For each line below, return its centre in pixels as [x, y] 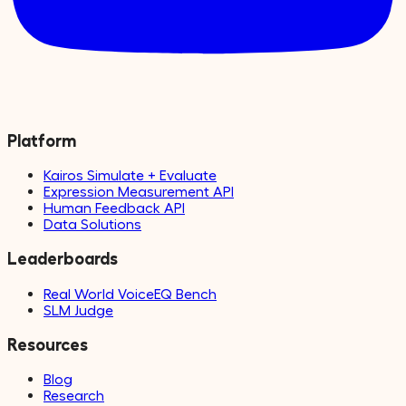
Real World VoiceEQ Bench [130, 293]
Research [74, 396]
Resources [48, 344]
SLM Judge [78, 309]
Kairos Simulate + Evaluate [130, 175]
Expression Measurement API [139, 192]
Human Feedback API [114, 208]
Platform [42, 140]
